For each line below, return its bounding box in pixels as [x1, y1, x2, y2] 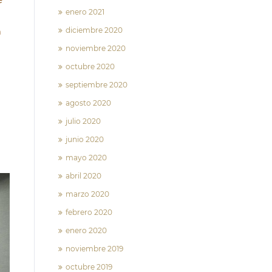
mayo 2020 [66, 153, 107, 162]
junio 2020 [66, 135, 104, 144]
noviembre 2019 [66, 244, 123, 253]
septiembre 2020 [66, 80, 127, 89]
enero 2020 [66, 226, 107, 235]
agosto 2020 [66, 98, 111, 107]
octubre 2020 [66, 62, 115, 71]
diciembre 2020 [66, 25, 123, 35]
